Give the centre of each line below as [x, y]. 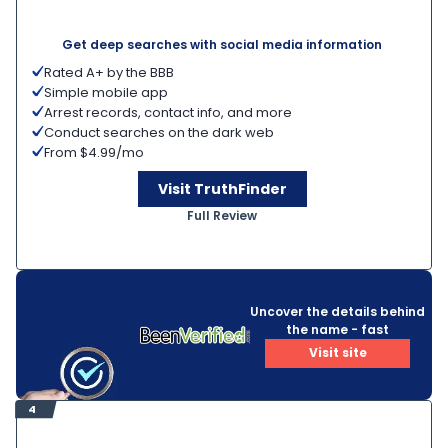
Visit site [337, 352]
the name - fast [337, 329]
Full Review [222, 215]
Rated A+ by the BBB [109, 72]
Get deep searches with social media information [222, 44]
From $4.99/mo [94, 152]
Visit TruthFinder [222, 188]
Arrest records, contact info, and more [168, 112]
